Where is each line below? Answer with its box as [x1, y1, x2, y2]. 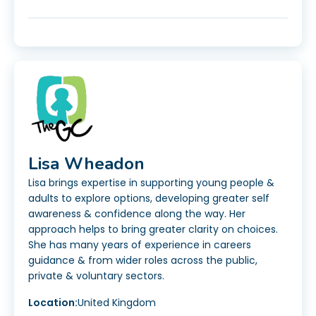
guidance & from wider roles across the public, [28, 253, 257, 268]
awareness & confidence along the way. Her [28, 207, 245, 221]
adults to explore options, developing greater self [28, 191, 269, 206]
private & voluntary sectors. [28, 269, 164, 284]
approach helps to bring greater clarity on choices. [28, 222, 278, 237]
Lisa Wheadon [28, 152, 145, 176]
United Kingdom [78, 296, 156, 310]
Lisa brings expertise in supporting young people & [28, 176, 274, 190]
